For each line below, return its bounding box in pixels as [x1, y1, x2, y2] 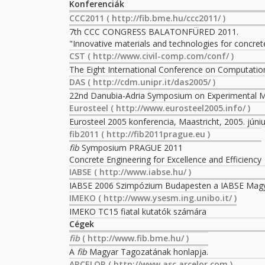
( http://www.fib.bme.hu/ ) [80, 232, 189, 244]
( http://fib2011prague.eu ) [99, 128, 210, 140]
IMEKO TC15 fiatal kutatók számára [69, 206, 206, 217]
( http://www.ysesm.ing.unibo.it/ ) [96, 192, 237, 203]
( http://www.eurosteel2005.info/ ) [108, 102, 250, 114]
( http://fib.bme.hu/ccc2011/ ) [104, 12, 225, 24]
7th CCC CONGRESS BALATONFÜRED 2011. [69, 26, 238, 37]
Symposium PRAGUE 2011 [79, 142, 183, 153]
